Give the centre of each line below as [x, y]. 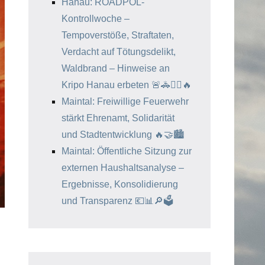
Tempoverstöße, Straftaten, [118, 35]
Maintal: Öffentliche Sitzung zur [127, 151]
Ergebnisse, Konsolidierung [120, 184]
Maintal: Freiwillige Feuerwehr [125, 101]
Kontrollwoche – [96, 19]
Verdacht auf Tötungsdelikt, [119, 52]
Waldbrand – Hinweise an [116, 68]
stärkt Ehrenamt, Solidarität [118, 118]
